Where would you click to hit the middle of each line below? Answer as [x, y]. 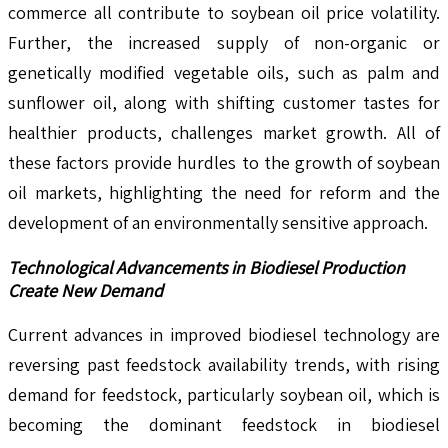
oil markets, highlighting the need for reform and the [224, 192]
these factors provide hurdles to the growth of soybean [224, 162]
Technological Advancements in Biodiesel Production [206, 267]
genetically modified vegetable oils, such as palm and [224, 72]
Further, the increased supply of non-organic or [224, 42]
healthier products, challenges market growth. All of [224, 132]
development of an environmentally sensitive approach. [218, 222]
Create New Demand [85, 290]
